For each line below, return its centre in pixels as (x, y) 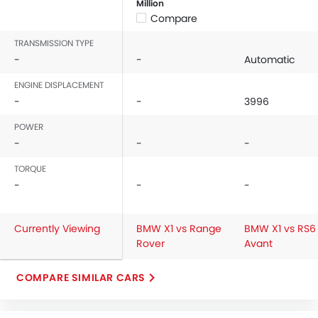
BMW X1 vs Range (179, 229)
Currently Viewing (57, 229)
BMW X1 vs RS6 (280, 229)
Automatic (270, 60)
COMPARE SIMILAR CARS (81, 278)
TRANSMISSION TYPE (54, 43)
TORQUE (30, 169)
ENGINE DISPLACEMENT (59, 85)
